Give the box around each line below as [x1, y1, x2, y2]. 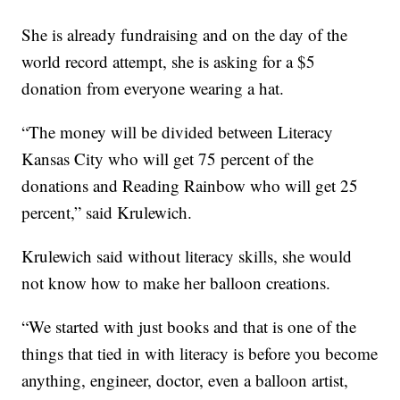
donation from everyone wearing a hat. [21, 77, 285, 100]
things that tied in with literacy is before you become [21, 342, 379, 365]
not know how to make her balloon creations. [21, 271, 331, 295]
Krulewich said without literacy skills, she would [21, 245, 353, 268]
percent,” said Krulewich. [21, 201, 193, 224]
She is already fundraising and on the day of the [21, 23, 348, 46]
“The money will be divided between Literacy [21, 121, 334, 144]
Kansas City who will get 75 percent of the [21, 147, 314, 171]
